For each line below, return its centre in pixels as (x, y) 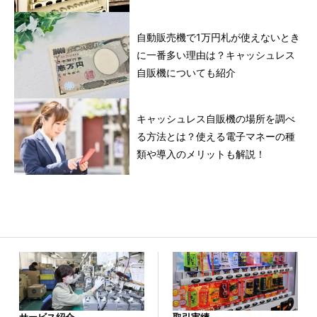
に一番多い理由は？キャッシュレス (216, 55)
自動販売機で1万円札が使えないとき (219, 38)
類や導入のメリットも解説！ (201, 154)
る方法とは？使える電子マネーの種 (216, 137)
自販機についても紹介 (186, 73)
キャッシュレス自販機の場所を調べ (216, 119)
